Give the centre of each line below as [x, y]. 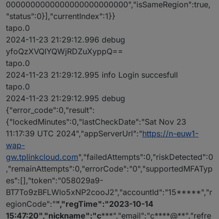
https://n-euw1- [170, 134]
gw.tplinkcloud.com [42, 157]
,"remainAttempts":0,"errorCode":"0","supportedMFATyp [109, 169]
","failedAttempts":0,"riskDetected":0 [146, 157]
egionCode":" [31, 204]
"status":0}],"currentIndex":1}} [61, 16]
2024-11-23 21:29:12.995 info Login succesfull [92, 75]
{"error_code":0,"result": [50, 110]
